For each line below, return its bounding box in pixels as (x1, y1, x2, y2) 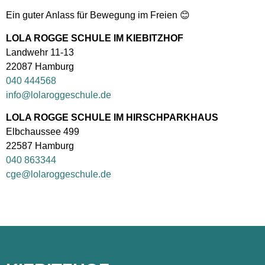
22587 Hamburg (6, 141, 74, 151)
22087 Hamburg (6, 61, 74, 72)
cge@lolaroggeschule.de (6, 169, 111, 180)
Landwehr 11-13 (6, 47, 74, 57)
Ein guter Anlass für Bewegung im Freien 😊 (6, 10, 190, 21)
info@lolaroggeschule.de (6, 89, 111, 100)
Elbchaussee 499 (6, 127, 79, 137)
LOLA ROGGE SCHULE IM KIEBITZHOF (6, 33, 183, 43)
